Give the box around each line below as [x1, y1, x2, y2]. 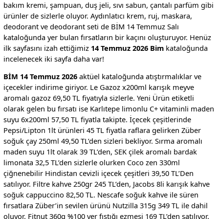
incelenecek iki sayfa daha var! [3, 53, 104, 64]
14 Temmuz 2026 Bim [90, 43, 164, 53]
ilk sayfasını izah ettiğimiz [3, 43, 91, 53]
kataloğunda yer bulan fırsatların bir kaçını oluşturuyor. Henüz [3, 32, 211, 42]
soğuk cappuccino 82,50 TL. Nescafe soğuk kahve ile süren [3, 190, 198, 200]
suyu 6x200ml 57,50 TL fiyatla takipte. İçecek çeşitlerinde [3, 114, 191, 125]
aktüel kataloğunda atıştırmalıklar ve [77, 71, 201, 82]
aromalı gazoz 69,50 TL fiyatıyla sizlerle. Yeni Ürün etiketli [3, 93, 194, 103]
